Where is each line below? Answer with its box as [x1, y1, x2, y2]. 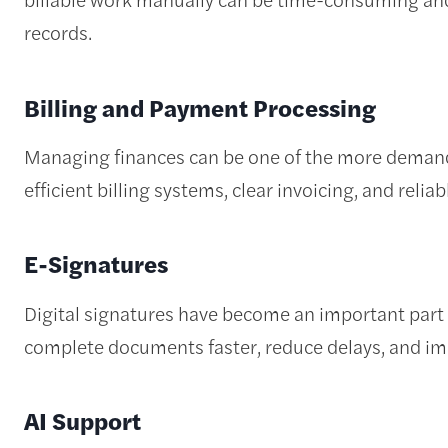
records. [24, 18, 92, 47]
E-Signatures [24, 246, 168, 281]
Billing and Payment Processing [24, 89, 376, 124]
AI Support [24, 403, 147, 438]
